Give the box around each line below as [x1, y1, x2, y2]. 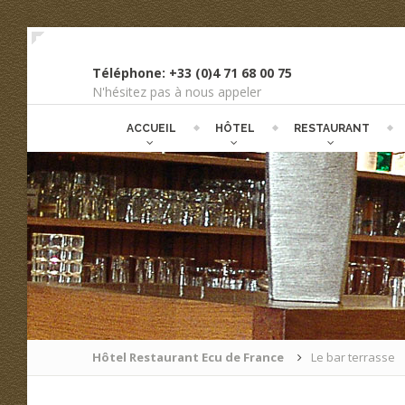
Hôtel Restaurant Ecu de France [92, 349, 284, 365]
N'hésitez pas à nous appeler [92, 83, 261, 100]
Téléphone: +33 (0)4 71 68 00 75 [92, 64, 292, 81]
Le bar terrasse [311, 349, 395, 365]
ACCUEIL [126, 122, 176, 135]
